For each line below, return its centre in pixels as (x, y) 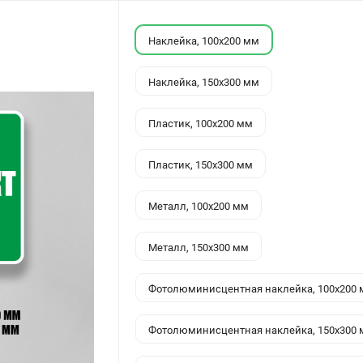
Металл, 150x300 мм (199, 247)
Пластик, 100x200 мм (201, 123)
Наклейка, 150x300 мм (204, 82)
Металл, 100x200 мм (199, 206)
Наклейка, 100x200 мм (204, 41)
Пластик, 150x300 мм (201, 164)
